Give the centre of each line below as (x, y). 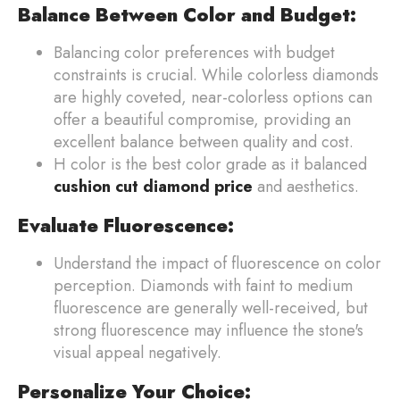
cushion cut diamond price (153, 186)
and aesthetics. (306, 186)
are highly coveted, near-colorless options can (213, 97)
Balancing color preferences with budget (194, 52)
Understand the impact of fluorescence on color (217, 263)
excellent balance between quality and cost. (204, 142)
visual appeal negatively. (137, 352)
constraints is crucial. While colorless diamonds (216, 75)
